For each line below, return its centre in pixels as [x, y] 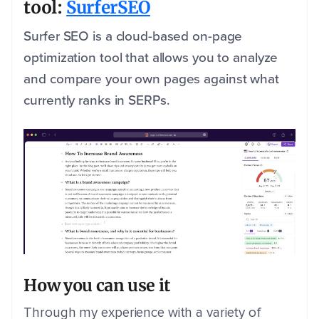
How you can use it [97, 286]
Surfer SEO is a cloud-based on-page [133, 36]
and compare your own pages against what [151, 78]
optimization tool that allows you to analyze [151, 57]
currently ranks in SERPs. [97, 100]
